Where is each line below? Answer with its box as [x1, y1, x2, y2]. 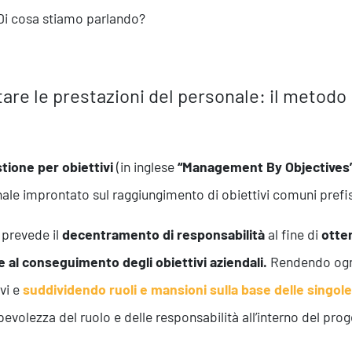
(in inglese [116, 158, 178, 176]
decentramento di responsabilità [62, 225, 268, 244]
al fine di [268, 225, 321, 244]
